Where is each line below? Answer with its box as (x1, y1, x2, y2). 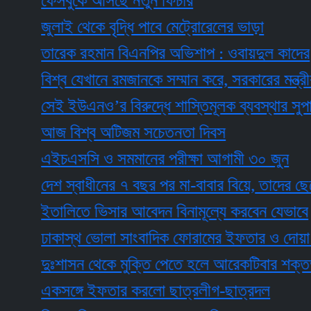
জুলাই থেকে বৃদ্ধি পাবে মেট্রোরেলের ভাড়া (7, 17, 230, 37)
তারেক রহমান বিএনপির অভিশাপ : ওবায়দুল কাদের (7, 44, 276, 63)
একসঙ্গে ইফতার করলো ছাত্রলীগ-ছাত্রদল (7, 281, 237, 301)
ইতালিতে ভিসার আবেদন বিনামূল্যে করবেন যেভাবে (7, 202, 275, 221)
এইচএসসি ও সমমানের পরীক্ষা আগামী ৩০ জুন (7, 149, 255, 169)
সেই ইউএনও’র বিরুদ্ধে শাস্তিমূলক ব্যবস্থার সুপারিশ (7, 96, 299, 116)
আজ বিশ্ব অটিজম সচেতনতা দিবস (7, 123, 192, 142)
